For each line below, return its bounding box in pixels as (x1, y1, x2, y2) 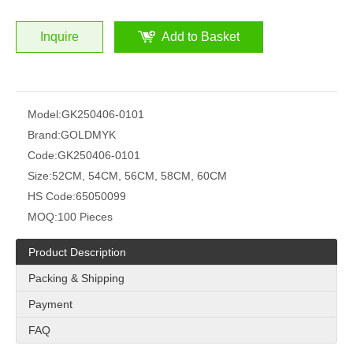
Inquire (40, 30, 79, 43)
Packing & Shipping (28, 272, 124, 284)
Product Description (28, 246, 126, 258)
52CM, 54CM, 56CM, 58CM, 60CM (52, 169, 227, 182)
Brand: (28, 128, 61, 141)
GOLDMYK (61, 128, 116, 141)
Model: (28, 108, 61, 121)
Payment (28, 298, 72, 310)
